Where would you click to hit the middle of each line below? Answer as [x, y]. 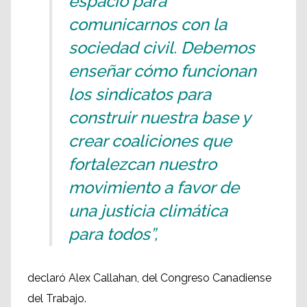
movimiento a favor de [154, 187]
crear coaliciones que [150, 141]
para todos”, [113, 234]
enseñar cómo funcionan [162, 71]
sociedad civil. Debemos [162, 48]
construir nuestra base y [159, 118]
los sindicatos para [140, 94]
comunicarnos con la [148, 24]
